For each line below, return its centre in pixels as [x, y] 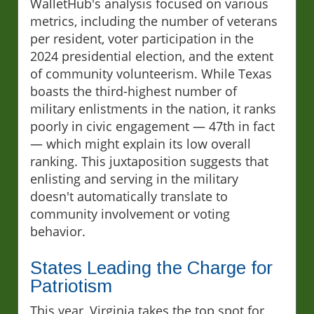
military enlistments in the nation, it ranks [153, 108]
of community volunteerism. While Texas [151, 73]
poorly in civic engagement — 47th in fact [152, 126]
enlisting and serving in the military [134, 178]
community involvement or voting [130, 213]
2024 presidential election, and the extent [152, 56]
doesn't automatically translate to [129, 196]
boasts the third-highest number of [134, 91]
